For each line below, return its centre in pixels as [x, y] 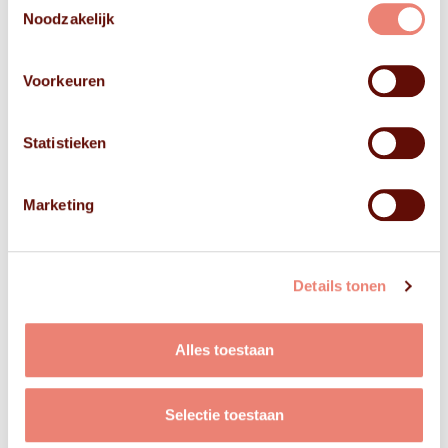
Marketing [58, 204]
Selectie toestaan [224, 415]
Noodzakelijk [69, 18]
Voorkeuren [64, 80]
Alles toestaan [224, 349]
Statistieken [65, 142]
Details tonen [340, 286]
